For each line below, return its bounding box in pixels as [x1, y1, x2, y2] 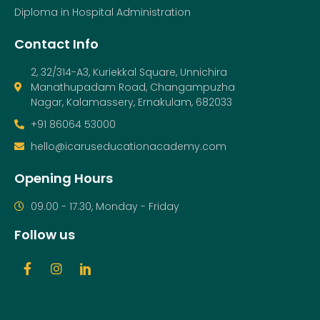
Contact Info [14, 34, 99, 53]
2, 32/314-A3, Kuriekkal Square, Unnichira [30, 64, 227, 79]
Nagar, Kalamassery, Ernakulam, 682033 [30, 94, 232, 109]
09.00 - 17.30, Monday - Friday [30, 199, 179, 214]
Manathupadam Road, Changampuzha [30, 79, 235, 94]
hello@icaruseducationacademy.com [30, 139, 226, 154]
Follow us [14, 225, 75, 244]
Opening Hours [14, 169, 113, 187]
